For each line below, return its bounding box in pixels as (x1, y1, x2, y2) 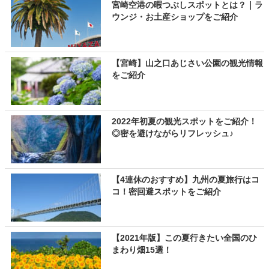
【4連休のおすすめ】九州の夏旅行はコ (111, 175, 259, 184)
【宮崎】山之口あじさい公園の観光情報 (111, 58, 263, 68)
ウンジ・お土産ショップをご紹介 (111, 12, 238, 22)
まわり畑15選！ (111, 245, 172, 255)
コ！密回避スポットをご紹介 (111, 187, 221, 196)
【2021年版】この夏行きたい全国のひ (111, 233, 257, 243)
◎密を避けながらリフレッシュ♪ (111, 128, 234, 138)
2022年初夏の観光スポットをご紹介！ (111, 116, 257, 126)
